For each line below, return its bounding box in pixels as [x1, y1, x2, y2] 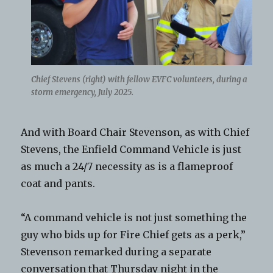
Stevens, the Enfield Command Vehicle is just [21, 143, 242, 155]
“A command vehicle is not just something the [21, 211, 247, 224]
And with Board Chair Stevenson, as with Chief [21, 126, 250, 138]
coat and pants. [21, 177, 96, 190]
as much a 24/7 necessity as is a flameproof [21, 160, 233, 172]
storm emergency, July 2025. [30, 87, 133, 97]
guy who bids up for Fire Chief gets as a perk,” [21, 228, 246, 241]
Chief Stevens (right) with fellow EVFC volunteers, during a [30, 74, 247, 85]
